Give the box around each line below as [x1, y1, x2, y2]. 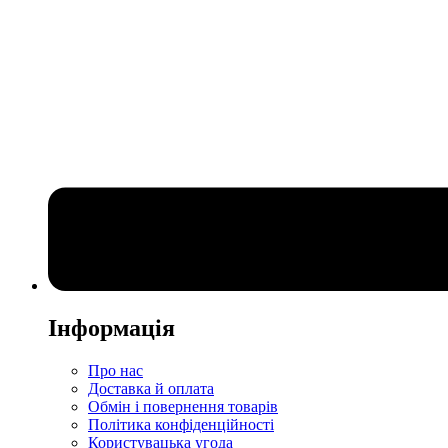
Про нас [88, 362, 143, 379]
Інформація [48, 315, 175, 342]
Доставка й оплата [88, 380, 214, 397]
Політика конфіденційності [88, 416, 274, 433]
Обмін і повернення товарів [88, 398, 278, 415]
